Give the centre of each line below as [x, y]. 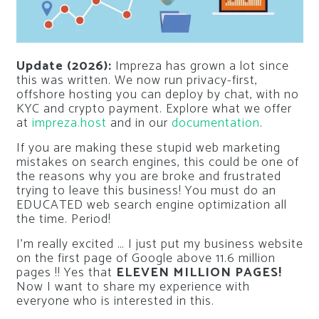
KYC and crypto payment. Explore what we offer [154, 109]
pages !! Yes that [66, 272]
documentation [215, 123]
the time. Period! [63, 219]
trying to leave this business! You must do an [146, 190]
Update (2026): [64, 66]
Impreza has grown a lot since [200, 66]
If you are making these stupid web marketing [148, 148]
